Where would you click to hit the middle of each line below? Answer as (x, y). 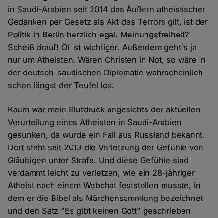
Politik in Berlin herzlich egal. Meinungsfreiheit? (99, 35)
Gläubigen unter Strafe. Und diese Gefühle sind (99, 160)
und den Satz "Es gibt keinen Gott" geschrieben (100, 211)
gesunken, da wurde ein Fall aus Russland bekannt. (107, 135)
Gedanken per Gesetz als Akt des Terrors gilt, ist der (108, 22)
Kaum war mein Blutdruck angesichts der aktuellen (104, 110)
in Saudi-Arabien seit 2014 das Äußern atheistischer (107, 9)
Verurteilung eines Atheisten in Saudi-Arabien (95, 122)
